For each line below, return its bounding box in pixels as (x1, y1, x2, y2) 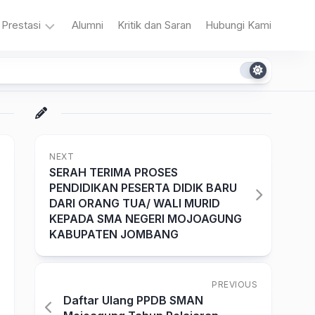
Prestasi (1, 18, 41, 32)
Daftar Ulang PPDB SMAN (63, 293, 203, 307)
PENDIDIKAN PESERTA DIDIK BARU (49, 181, 237, 195)
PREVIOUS (212, 279, 257, 290)
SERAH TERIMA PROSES (49, 165, 178, 179)
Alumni (72, 18, 103, 32)
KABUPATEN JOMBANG (49, 227, 179, 241)
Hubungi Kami (205, 18, 271, 32)
